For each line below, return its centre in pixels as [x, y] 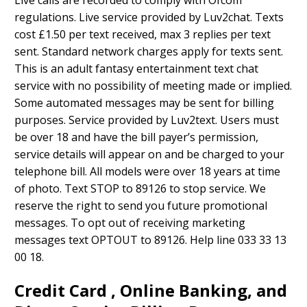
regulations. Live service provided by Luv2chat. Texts [149, 17]
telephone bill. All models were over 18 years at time [147, 172]
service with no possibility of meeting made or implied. [153, 86]
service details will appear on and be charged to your [149, 155]
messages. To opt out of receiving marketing [130, 223]
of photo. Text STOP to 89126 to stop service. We [140, 189]
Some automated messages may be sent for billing [144, 103]
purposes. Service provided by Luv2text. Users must [147, 120]
